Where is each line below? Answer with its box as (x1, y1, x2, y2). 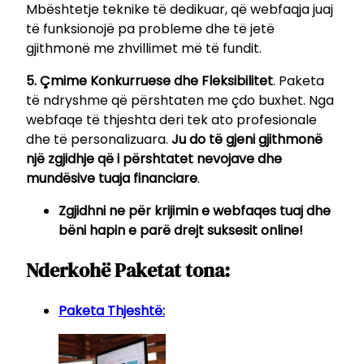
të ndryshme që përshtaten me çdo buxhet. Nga (26, 90, 334, 110)
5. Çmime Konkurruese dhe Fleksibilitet (26, 71, 273, 90)
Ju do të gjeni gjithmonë (171, 129, 323, 149)
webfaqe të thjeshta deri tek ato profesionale (26, 110, 317, 129)
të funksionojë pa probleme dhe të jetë (26, 19, 275, 38)
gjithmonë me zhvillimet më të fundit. (26, 38, 262, 58)
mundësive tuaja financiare (26, 168, 197, 188)
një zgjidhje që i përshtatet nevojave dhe (26, 149, 282, 168)
